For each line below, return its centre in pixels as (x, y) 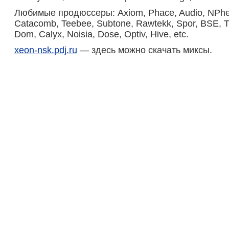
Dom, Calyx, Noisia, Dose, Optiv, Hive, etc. (101, 34)
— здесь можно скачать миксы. (145, 50)
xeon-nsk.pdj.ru (46, 50)
